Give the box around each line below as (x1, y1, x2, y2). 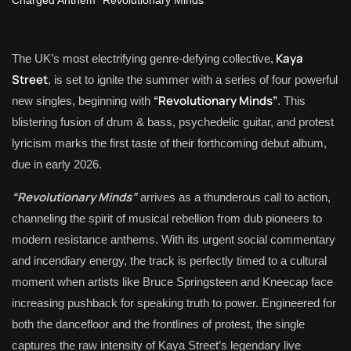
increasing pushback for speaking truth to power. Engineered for (12, 296, 336, 309)
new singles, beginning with (12, 94, 154, 107)
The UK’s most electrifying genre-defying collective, (12, 52, 273, 65)
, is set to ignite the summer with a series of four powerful (48, 73, 338, 86)
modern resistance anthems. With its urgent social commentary (12, 233, 335, 246)
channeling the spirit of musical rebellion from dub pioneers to (12, 212, 322, 225)
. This (277, 94, 306, 107)
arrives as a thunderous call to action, (137, 190, 331, 204)
